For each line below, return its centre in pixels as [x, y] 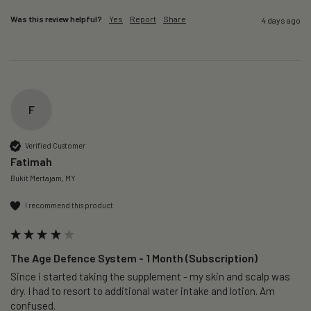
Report [143, 18]
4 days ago [281, 20]
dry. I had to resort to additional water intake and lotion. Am [143, 291]
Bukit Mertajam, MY [43, 178]
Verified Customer [55, 146]
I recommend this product [69, 205]
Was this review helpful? [56, 18]
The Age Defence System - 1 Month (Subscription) [134, 258]
